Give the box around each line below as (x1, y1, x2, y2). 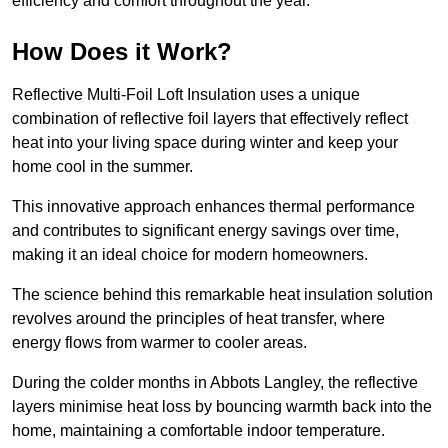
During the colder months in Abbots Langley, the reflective (12, 374, 418, 392)
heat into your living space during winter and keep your (12, 134, 398, 152)
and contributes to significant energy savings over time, (12, 222, 399, 240)
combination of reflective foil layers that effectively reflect (12, 110, 408, 128)
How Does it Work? (12, 38, 232, 66)
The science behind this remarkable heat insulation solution (12, 286, 433, 304)
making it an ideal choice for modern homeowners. (12, 246, 368, 264)
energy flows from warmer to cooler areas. (12, 334, 311, 352)
